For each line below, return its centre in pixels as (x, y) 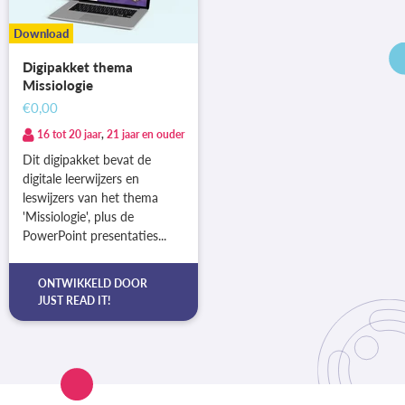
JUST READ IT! (74, 300)
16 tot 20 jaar (69, 134)
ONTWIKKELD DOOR (93, 283)
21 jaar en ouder (146, 134)
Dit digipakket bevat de (87, 160)
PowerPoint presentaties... (94, 236)
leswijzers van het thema (90, 198)
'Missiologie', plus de (78, 217)
